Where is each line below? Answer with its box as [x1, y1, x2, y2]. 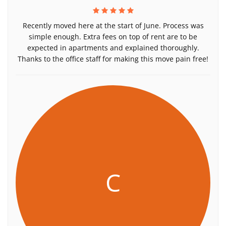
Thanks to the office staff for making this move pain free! [18, 54, 208, 64]
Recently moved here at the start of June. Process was [22, 21, 204, 30]
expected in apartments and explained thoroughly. [27, 43, 199, 52]
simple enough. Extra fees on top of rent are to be [29, 32, 197, 41]
